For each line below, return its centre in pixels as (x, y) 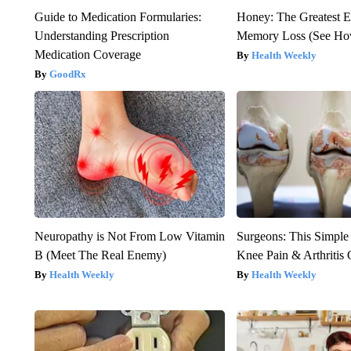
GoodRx (67, 74)
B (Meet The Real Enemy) (100, 255)
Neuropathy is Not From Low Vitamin (129, 236)
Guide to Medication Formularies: (118, 16)
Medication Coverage (87, 54)
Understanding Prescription (101, 35)
